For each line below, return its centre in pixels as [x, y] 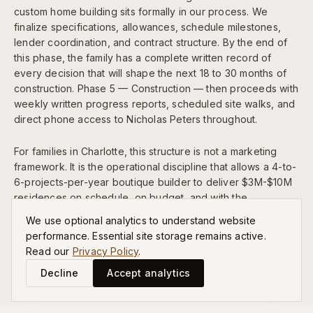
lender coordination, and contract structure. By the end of [151, 42]
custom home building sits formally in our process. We [141, 11]
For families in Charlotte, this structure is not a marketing [146, 151]
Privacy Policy [105, 251]
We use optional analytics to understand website [141, 220]
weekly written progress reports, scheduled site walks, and [155, 103]
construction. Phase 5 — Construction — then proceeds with [156, 88]
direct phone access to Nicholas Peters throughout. [136, 119]
